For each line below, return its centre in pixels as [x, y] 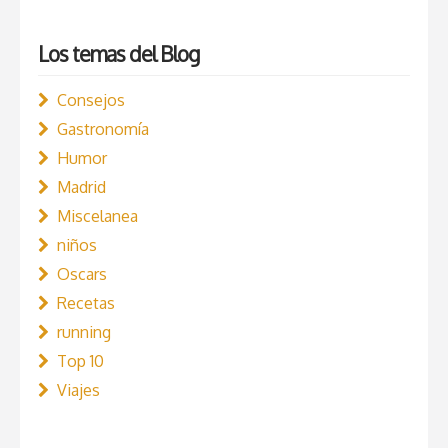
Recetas [86, 303]
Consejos [91, 100]
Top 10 [80, 361]
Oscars [82, 274]
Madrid [81, 187]
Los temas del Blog [118, 54]
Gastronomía [103, 129]
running [84, 332]
